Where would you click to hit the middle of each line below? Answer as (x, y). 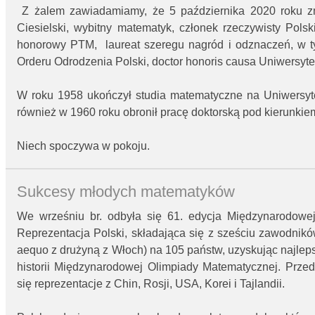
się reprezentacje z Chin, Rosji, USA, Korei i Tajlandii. (151, 284)
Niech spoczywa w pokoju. (83, 146)
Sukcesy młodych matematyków (126, 192)
